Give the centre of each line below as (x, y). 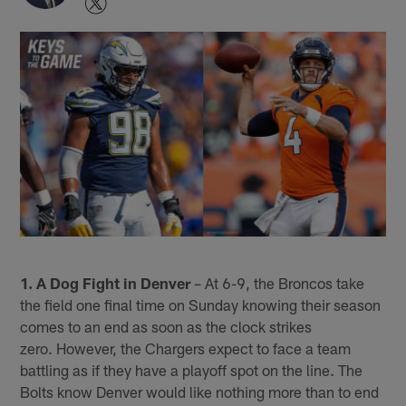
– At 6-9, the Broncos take (278, 282)
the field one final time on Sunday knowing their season (201, 304)
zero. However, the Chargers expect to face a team (186, 348)
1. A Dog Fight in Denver (106, 282)
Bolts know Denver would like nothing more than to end (200, 391)
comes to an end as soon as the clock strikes (166, 326)
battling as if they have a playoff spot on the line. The (192, 369)
